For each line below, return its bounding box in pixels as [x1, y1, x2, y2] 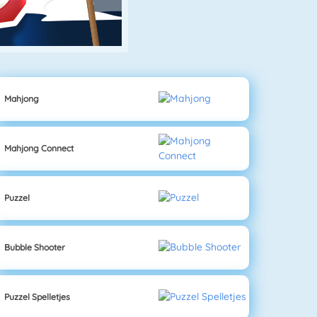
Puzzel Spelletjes [4, 291, 71, 302]
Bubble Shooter [4, 241, 66, 253]
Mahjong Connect [4, 142, 74, 154]
